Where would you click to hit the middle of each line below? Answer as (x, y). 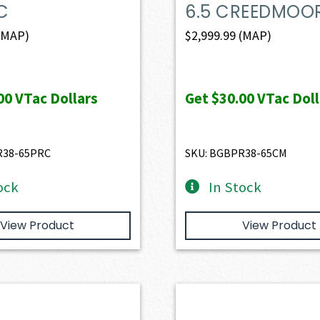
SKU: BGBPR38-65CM (236, 152)
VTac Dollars (55, 98)
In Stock (235, 187)
